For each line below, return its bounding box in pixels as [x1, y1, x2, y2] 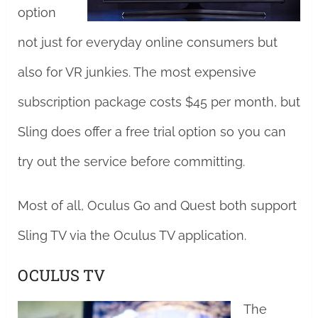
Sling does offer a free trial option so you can [17, 124, 286, 139]
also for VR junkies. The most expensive [17, 65, 256, 79]
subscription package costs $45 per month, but [17, 94, 300, 109]
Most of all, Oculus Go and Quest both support [17, 198, 297, 213]
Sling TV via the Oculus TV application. [17, 228, 246, 243]
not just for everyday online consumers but [17, 35, 278, 50]
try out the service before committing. [17, 154, 245, 169]
